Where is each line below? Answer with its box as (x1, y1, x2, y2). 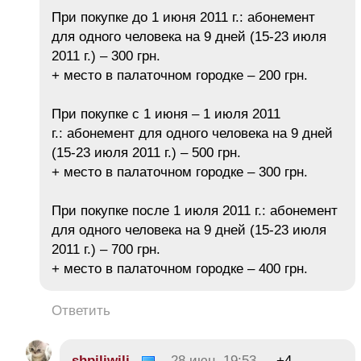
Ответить (52, 302, 110, 318)
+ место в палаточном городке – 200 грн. (52, 67, 308, 83)
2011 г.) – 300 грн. (52, 48, 160, 64)
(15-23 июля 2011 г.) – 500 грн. (52, 144, 241, 160)
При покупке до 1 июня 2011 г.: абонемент (52, 9, 315, 25)
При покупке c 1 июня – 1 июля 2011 (52, 106, 280, 122)
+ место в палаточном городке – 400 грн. (52, 260, 308, 276)
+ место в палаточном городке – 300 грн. (52, 164, 308, 180)
